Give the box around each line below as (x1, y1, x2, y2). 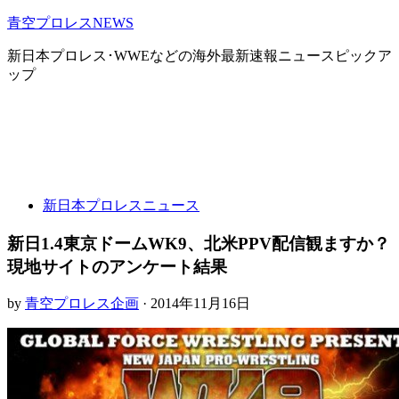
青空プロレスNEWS (7, 15, 134, 30)
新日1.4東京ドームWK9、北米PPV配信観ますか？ (7, 233, 390, 253)
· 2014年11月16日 (139, 296, 250, 312)
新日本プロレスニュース (43, 198, 199, 213)
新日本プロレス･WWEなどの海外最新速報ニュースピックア (7, 48, 392, 63)
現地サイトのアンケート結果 (7, 256, 227, 276)
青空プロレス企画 (25, 296, 139, 312)
